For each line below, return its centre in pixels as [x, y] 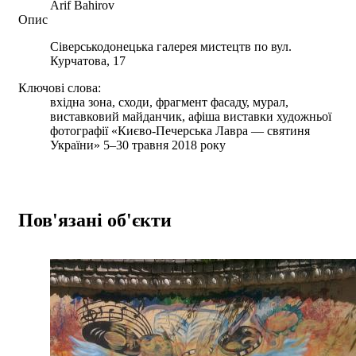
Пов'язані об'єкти [95, 220]
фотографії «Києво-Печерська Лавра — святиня [180, 130]
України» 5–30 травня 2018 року [138, 145]
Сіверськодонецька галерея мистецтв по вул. [171, 46]
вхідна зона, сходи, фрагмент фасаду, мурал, [169, 102]
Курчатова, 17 [88, 60]
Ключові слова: [60, 87]
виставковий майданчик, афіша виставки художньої [191, 116]
